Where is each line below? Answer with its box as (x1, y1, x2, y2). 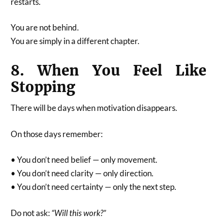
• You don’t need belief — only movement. (11, 155, 158, 165)
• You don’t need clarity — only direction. (11, 168, 154, 179)
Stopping (11, 78, 76, 96)
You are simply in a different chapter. (11, 36, 140, 46)
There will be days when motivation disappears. (11, 103, 178, 113)
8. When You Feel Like (11, 62, 206, 80)
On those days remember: (11, 128, 103, 139)
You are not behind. (11, 22, 79, 33)
